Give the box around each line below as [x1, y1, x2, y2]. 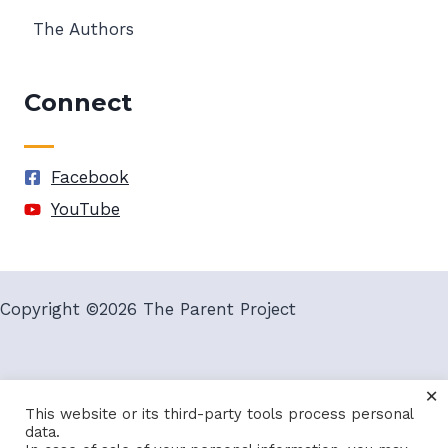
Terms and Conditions [69, 385, 251, 406]
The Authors [32, 19, 134, 40]
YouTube [51, 199, 120, 220]
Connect [24, 88, 132, 118]
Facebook [51, 167, 129, 188]
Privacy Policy [267, 385, 379, 406]
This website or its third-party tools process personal [25, 405, 413, 423]
